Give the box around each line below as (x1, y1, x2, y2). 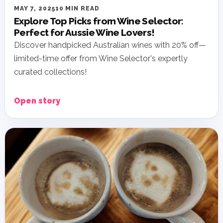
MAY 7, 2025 (14, 5, 55, 12)
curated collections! (14, 67, 87, 77)
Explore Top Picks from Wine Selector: (14, 15, 184, 27)
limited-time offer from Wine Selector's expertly (14, 54, 188, 64)
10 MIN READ (55, 5, 100, 12)
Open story (14, 96, 60, 106)
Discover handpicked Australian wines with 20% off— (14, 40, 206, 50)
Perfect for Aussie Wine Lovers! (14, 27, 155, 38)
